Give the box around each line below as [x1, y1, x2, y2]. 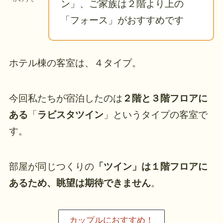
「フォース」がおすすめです [61, 14, 184, 25]
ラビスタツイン [37, 110, 104, 120]
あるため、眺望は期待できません [8, 177, 151, 188]
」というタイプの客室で [103, 110, 208, 120]
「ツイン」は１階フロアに [94, 161, 208, 172]
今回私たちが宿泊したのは [8, 93, 122, 104]
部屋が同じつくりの [8, 161, 94, 172]
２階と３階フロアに [122, 93, 208, 104]
